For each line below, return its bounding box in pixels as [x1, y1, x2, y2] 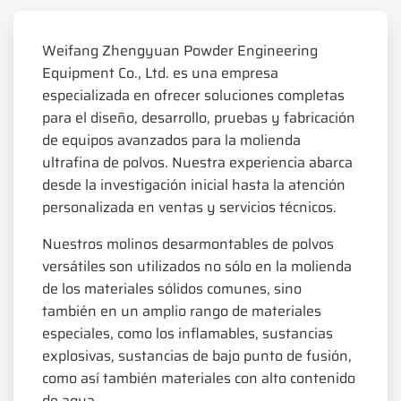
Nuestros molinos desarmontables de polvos [42, 232, 334, 255]
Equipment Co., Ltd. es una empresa [42, 61, 278, 84]
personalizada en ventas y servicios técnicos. [42, 195, 337, 218]
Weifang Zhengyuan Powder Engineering [42, 38, 318, 62]
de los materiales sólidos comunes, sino [42, 277, 302, 300]
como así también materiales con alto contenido [42, 366, 355, 389]
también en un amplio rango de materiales [42, 299, 321, 322]
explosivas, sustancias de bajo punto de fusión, [42, 344, 352, 367]
